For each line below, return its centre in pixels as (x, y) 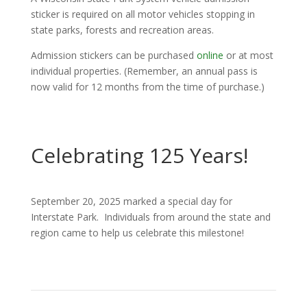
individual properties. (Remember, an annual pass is (144, 71)
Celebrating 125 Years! (139, 155)
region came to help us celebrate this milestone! (137, 233)
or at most (248, 55)
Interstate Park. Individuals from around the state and (150, 217)
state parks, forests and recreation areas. (122, 30)
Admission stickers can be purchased (113, 55)
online (210, 55)
